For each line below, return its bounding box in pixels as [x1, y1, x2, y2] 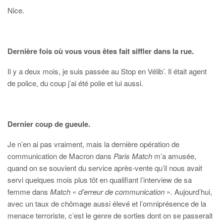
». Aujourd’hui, [166, 186, 212, 197]
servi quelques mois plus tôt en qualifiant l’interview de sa [7, 174, 192, 185]
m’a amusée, [152, 151, 196, 161]
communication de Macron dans [7, 151, 113, 161]
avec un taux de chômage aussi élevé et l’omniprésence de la [7, 198, 206, 209]
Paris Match [113, 151, 152, 161]
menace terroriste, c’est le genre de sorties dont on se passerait [7, 210, 213, 221]
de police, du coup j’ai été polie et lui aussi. [7, 78, 143, 88]
